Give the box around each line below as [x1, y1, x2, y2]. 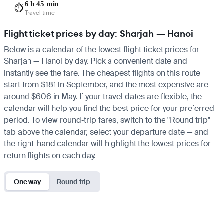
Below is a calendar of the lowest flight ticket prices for [4, 44, 199, 55]
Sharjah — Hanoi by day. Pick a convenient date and [4, 55, 187, 66]
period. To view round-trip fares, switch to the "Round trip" [4, 114, 210, 125]
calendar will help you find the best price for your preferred [4, 103, 214, 113]
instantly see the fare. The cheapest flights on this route [4, 67, 200, 78]
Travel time [25, 8, 55, 17]
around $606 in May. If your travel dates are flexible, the [4, 91, 202, 102]
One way [14, 177, 41, 186]
